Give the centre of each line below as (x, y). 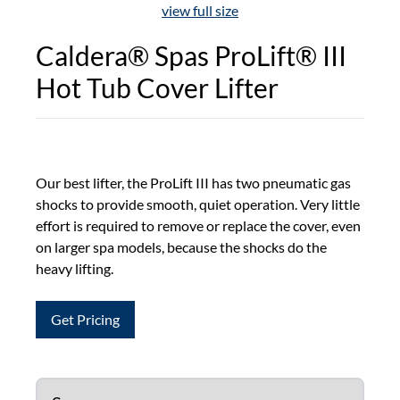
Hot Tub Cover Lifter (157, 87)
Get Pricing (85, 319)
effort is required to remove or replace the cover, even (198, 225)
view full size (200, 10)
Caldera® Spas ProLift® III (191, 55)
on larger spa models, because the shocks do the (181, 247)
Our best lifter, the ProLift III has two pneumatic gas (193, 183)
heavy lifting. (75, 268)
